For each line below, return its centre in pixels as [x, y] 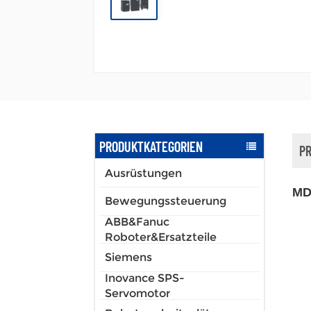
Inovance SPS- [145, 278]
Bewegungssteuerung [166, 201]
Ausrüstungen [143, 173]
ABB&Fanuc [137, 221]
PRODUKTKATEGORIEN [151, 146]
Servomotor [137, 293]
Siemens [128, 258]
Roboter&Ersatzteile [161, 237]
